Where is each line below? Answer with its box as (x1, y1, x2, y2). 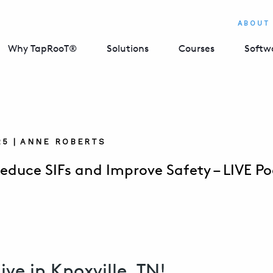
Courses (179, 43, 214, 54)
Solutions (107, 43, 149, 54)
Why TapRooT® (8, 43, 77, 54)
